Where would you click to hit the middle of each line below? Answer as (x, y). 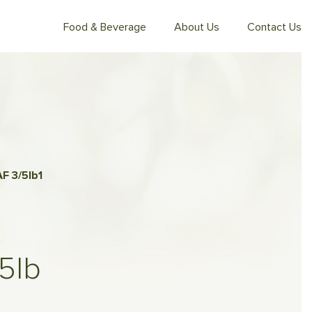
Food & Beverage (105, 27)
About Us (197, 27)
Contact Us (274, 27)
